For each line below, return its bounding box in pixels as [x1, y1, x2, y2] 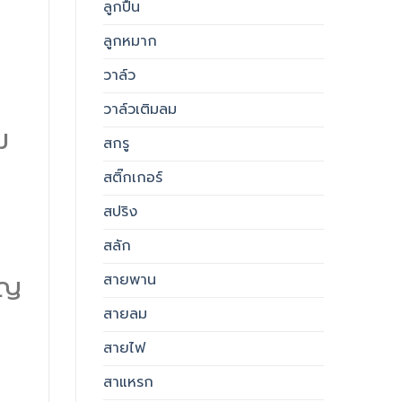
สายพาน [102, 268, 156, 291]
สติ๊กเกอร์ [102, 166, 162, 188]
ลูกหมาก [102, 30, 157, 52]
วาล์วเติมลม [102, 98, 177, 120]
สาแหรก [102, 371, 153, 393]
